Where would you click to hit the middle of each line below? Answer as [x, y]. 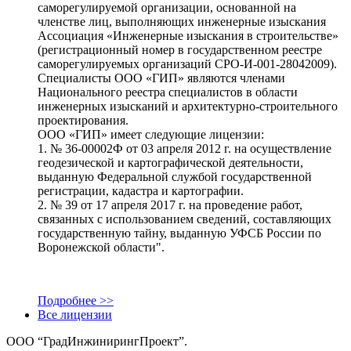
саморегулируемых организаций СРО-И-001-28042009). [187, 63]
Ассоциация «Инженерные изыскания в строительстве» [188, 35]
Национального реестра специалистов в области [168, 92]
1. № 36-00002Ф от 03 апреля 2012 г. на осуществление [185, 148]
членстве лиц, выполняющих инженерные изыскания [182, 21]
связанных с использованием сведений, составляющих [185, 219]
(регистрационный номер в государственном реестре [180, 49]
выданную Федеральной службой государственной [175, 176]
